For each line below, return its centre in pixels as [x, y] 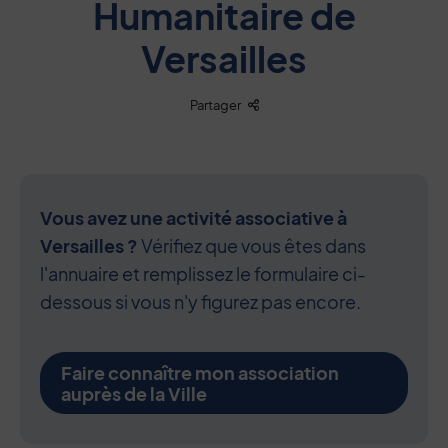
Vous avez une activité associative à [193, 217]
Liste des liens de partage [335, 104]
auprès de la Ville [134, 393]
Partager [215, 105]
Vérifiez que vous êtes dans [253, 245]
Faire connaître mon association [200, 372]
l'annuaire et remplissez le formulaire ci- [203, 273]
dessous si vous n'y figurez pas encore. [200, 301]
